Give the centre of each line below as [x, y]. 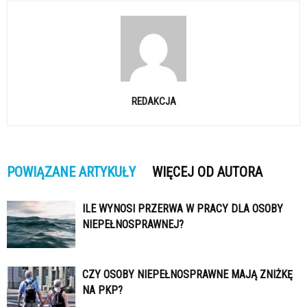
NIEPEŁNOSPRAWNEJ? [133, 225]
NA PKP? [102, 291]
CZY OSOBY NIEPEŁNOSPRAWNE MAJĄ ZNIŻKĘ [187, 275]
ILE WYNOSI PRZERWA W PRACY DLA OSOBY [183, 209]
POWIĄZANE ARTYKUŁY [71, 172]
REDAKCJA [153, 102]
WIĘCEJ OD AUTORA [207, 172]
